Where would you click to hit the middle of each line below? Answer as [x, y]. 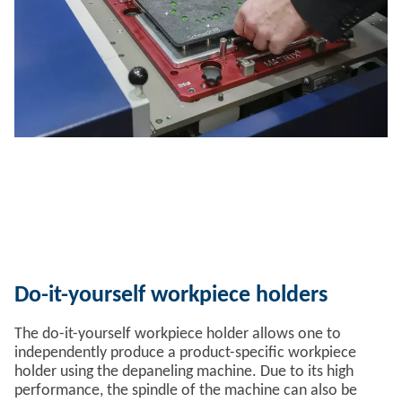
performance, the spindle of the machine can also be [186, 391]
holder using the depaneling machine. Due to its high [184, 372]
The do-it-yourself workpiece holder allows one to [178, 334]
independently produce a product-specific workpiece [185, 353]
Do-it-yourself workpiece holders [171, 296]
